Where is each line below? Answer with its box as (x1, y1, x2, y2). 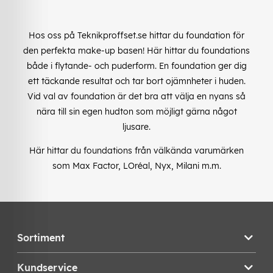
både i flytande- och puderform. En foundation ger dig (26, 60, 247, 71)
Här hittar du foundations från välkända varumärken (29, 144, 244, 156)
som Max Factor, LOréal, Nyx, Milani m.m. (52, 160, 221, 171)
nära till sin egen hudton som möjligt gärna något (36, 105, 237, 117)
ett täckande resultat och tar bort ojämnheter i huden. (27, 75, 246, 87)
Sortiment (17, 231, 65, 244)
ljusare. (122, 121, 151, 132)
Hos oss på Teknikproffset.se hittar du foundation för (29, 29, 244, 41)
